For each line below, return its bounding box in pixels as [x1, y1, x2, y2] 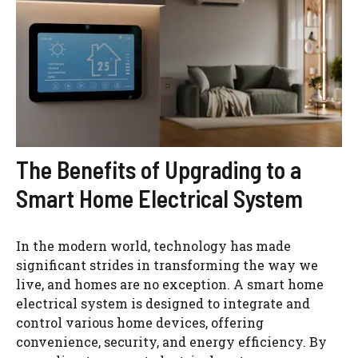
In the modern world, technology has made [16, 237, 291, 254]
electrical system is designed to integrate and [16, 294, 310, 312]
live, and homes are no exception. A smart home [16, 275, 324, 292]
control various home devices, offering [16, 313, 264, 331]
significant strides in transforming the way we [16, 256, 318, 273]
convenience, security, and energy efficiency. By [16, 332, 327, 350]
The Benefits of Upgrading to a [16, 154, 301, 184]
